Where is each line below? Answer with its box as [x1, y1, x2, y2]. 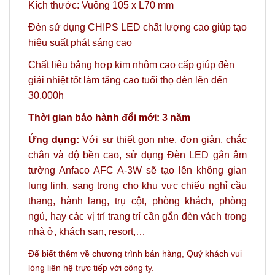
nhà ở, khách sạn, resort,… [28, 227, 145, 238]
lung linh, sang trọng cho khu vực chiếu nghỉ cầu [28, 180, 247, 192]
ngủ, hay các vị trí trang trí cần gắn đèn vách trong [28, 211, 247, 222]
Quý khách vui [187, 248, 242, 258]
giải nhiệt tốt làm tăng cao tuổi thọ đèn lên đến [28, 75, 228, 86]
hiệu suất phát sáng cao [28, 37, 132, 48]
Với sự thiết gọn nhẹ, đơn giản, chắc [79, 134, 247, 145]
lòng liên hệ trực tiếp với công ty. [28, 262, 154, 273]
